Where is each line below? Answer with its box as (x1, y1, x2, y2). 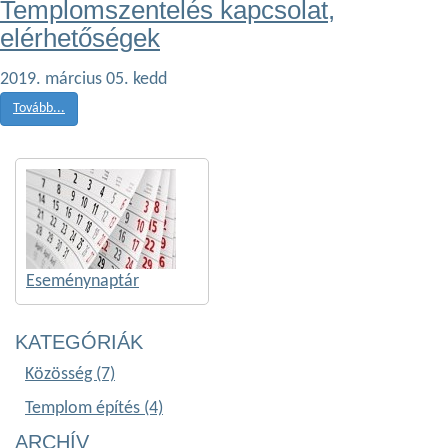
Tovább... (13, 101, 65, 117)
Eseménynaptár (26, 272, 139, 292)
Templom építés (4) (25, 399, 163, 419)
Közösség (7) (25, 365, 115, 385)
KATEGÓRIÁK (15, 331, 143, 354)
